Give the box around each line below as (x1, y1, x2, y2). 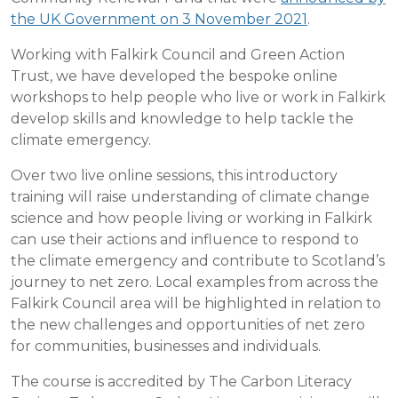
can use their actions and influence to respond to (11, 231, 359, 248)
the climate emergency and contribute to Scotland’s (11, 252, 385, 269)
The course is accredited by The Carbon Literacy (11, 373, 352, 390)
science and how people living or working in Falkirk (11, 210, 372, 227)
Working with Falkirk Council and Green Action (11, 46, 345, 63)
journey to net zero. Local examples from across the (11, 274, 378, 291)
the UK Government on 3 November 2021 (11, 11, 307, 28)
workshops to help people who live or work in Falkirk (11, 89, 386, 106)
